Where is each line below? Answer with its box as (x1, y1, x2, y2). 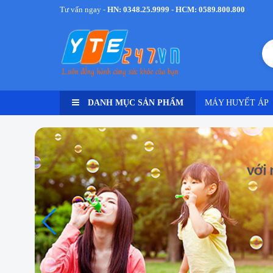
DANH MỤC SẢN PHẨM (85, 98, 183, 108)
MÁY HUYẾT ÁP (205, 98, 269, 108)
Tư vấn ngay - (60, 5, 107, 14)
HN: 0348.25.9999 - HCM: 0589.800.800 (107, 5, 245, 14)
